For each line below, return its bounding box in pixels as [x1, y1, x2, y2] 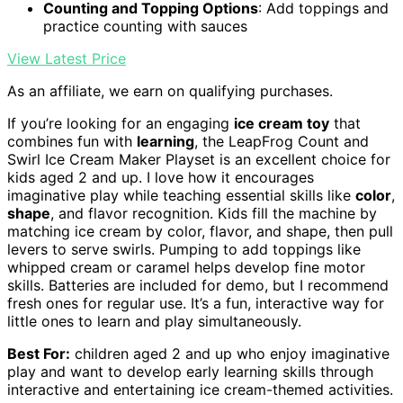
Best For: [7, 345, 70, 363]
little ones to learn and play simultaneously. [7, 312, 301, 331]
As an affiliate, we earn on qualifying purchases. [7, 82, 333, 101]
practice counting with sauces [43, 17, 247, 36]
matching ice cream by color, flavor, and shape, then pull [7, 222, 393, 241]
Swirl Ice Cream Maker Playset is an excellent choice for [7, 150, 390, 169]
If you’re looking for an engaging [7, 114, 234, 133]
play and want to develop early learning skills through [7, 363, 373, 381]
